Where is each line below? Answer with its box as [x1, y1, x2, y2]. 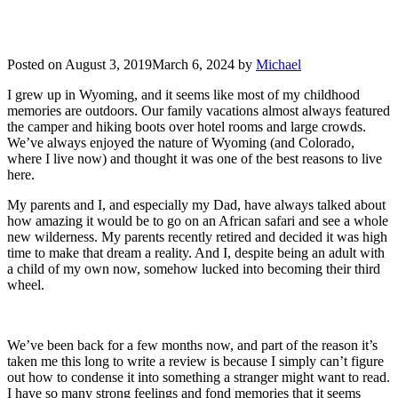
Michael [256, 56, 301, 72]
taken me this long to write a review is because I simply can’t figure [7, 353, 384, 369]
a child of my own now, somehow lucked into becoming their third [7, 260, 380, 276]
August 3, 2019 [65, 56, 152, 72]
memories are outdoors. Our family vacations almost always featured [7, 102, 390, 118]
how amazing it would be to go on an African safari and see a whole [7, 212, 388, 228]
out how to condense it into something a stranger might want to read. [7, 369, 390, 385]
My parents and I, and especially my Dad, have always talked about [7, 196, 386, 212]
